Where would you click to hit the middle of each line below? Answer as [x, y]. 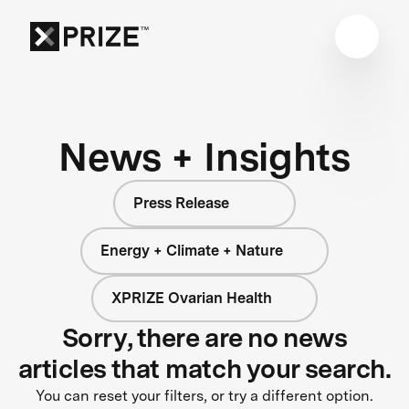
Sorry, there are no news [204, 337]
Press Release [181, 203]
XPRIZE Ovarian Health [192, 298]
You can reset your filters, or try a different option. [204, 395]
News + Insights [204, 156]
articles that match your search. [204, 368]
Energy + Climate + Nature [192, 250]
